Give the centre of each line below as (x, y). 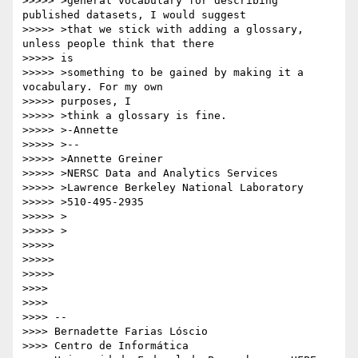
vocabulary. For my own (93, 87)
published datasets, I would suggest (134, 15)
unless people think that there (118, 44)
